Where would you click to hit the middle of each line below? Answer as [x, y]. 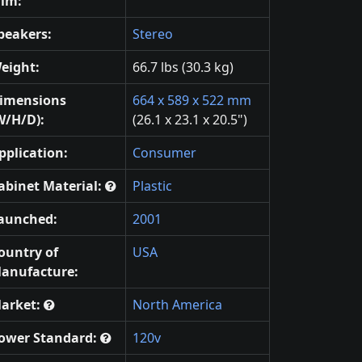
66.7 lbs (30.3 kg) [183, 67]
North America [177, 305]
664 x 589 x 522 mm [192, 101]
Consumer [164, 153]
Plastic [152, 186]
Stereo [153, 34]
